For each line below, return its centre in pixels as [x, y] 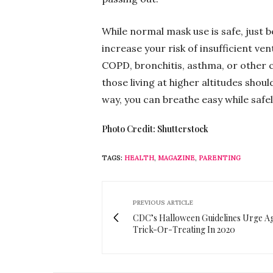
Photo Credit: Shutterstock [155, 129]
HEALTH [139, 158]
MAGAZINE [176, 158]
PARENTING [220, 158]
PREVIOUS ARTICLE [163, 202]
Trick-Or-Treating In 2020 [184, 229]
